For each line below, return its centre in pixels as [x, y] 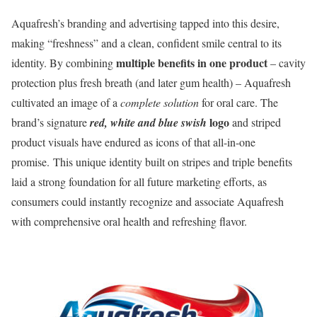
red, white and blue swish [148, 122]
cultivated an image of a [66, 102]
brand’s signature [49, 122]
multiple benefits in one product [192, 62]
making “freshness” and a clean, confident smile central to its [146, 42]
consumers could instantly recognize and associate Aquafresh [148, 201]
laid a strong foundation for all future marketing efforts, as [139, 181]
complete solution [160, 102]
